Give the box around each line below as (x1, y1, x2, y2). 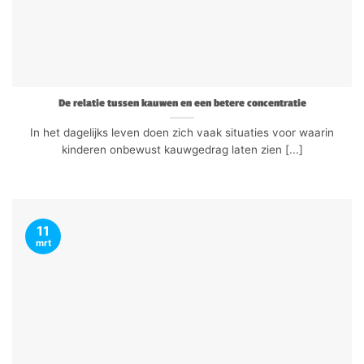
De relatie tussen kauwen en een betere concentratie (58, 97, 306, 110)
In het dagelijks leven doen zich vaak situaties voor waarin (30, 125, 334, 139)
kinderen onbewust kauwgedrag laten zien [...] (61, 142, 303, 156)
